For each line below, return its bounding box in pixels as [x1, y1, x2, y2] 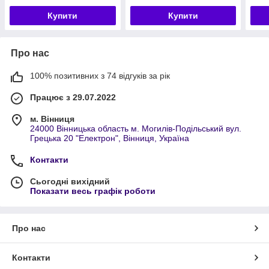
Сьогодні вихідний [30, 176, 110, 186]
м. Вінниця [30, 113, 74, 124]
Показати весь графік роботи [30, 186, 156, 196]
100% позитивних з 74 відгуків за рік [30, 70, 170, 80]
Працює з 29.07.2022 [30, 92, 116, 102]
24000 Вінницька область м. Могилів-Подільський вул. [30, 123, 241, 133]
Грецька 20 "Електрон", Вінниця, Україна [30, 133, 189, 143]
